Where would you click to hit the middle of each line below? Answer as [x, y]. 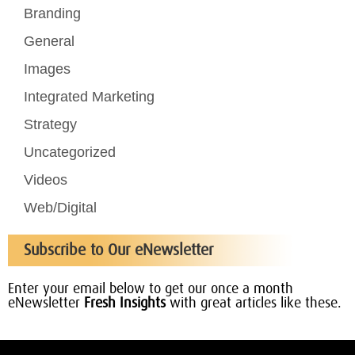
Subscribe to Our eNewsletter [118, 250]
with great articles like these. [254, 303]
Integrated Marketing [89, 97]
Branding [52, 13]
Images [47, 69]
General [49, 41]
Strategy [50, 124]
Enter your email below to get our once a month [151, 289]
